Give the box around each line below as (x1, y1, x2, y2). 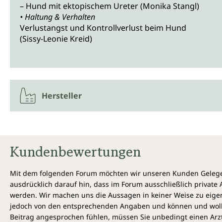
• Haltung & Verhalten (20, 11, 95, 22)
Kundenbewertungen (10, 141, 141, 162)
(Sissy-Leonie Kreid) (20, 33, 92, 44)
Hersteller (42, 90, 82, 101)
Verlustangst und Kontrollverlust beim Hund (20, 22, 188, 33)
